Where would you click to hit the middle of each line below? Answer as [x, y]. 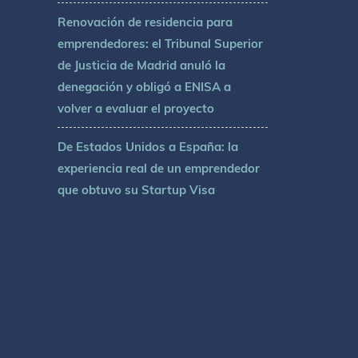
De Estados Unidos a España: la [148, 147]
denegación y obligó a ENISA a [145, 87]
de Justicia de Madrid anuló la [142, 66]
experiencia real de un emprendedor [159, 169]
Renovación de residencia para [145, 22]
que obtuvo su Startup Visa [137, 190]
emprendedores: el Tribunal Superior [161, 44]
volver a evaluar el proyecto [136, 109]
